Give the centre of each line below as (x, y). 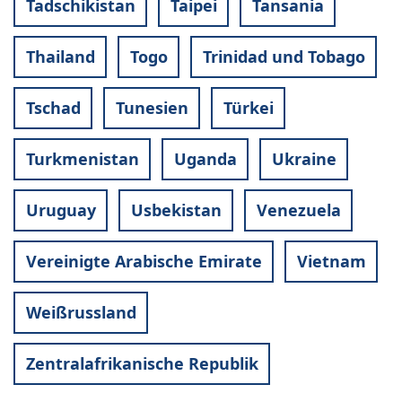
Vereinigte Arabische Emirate (144, 262)
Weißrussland (81, 313)
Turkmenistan (82, 159)
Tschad (53, 108)
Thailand (60, 57)
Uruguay (61, 210)
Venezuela (298, 210)
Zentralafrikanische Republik (142, 364)
